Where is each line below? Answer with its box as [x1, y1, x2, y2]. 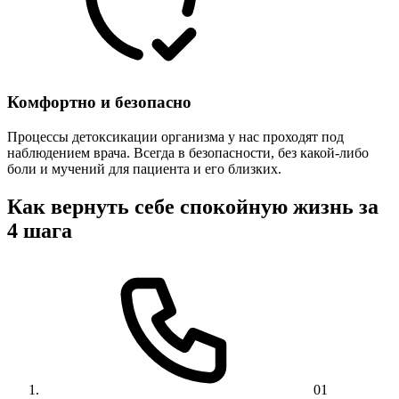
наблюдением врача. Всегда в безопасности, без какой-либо [7, 144, 369, 160]
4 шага [7, 218, 72, 242]
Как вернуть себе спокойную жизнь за [7, 194, 379, 218]
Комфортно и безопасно [7, 93, 191, 112]
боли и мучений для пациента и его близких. [7, 160, 281, 176]
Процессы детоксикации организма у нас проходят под [7, 128, 344, 144]
